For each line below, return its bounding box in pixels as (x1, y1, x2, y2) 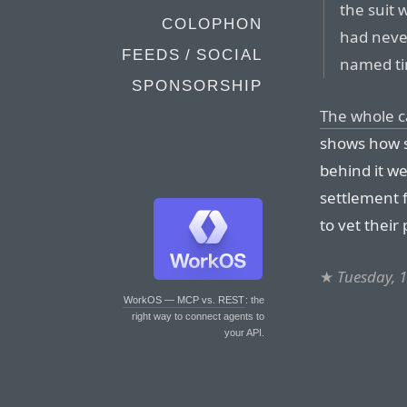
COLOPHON (162, 15, 263, 33)
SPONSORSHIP (132, 77, 263, 94)
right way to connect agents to (132, 311, 264, 322)
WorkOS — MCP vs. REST (124, 294, 244, 305)
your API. (224, 327, 264, 338)
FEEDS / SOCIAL (122, 46, 263, 64)
